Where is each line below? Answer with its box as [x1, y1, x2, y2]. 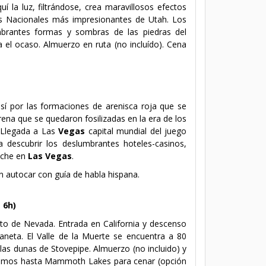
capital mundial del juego [88, 125, 186, 137]
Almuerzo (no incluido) [93, 242, 180, 254]
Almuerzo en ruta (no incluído [43, 38, 159, 50]
